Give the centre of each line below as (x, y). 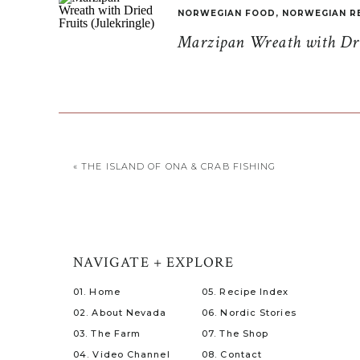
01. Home (97, 292)
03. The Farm (107, 333)
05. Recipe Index (245, 292)
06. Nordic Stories (249, 313)
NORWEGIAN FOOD (227, 13)
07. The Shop (235, 333)
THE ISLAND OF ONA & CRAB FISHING (179, 166)
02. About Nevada (120, 313)
